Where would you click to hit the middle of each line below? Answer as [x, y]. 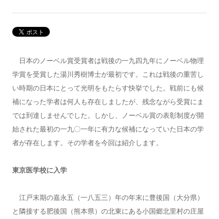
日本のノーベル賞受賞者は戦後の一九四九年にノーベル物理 [108, 61]
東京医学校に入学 [39, 170]
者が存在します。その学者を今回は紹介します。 [87, 143]
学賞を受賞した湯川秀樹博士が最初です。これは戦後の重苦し [108, 75]
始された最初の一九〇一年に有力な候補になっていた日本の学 [108, 129]
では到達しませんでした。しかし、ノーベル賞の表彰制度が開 [108, 116]
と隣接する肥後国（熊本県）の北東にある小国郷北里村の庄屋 [108, 211]
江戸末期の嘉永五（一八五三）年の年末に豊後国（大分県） [108, 198]
